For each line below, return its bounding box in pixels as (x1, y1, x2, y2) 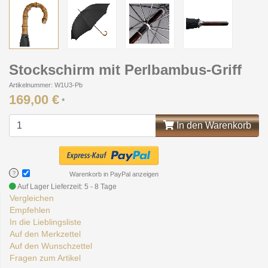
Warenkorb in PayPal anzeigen (69, 170, 159, 178)
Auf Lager (16, 182, 51, 191)
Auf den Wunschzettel (10, 241, 92, 251)
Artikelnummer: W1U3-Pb (9, 81, 83, 89)
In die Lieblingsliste (10, 217, 81, 227)
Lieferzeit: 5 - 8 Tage (51, 182, 117, 191)
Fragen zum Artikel (10, 253, 81, 263)
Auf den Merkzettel (10, 229, 81, 239)
